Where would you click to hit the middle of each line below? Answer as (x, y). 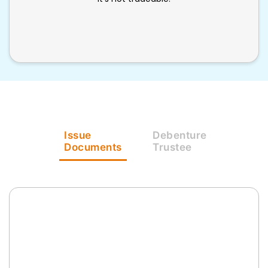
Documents (93, 147)
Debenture (180, 135)
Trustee (172, 147)
